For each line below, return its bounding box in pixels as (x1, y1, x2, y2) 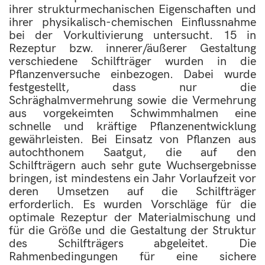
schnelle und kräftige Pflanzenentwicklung (9, 119, 256, 134)
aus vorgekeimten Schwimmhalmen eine (9, 106, 256, 121)
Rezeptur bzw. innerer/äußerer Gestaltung (9, 41, 256, 56)
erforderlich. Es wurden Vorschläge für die (9, 198, 256, 212)
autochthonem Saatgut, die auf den (9, 146, 256, 160)
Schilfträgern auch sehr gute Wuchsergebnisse (9, 159, 256, 173)
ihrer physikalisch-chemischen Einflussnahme (9, 15, 256, 30)
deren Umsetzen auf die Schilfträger (9, 185, 256, 199)
